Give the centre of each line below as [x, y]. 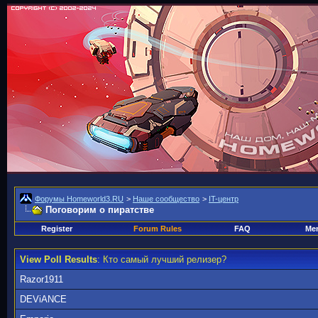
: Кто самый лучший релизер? [162, 259]
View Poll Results [59, 259]
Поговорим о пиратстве [100, 210]
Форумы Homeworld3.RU [79, 199]
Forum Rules [157, 229]
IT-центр [224, 199]
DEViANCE [43, 299]
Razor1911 [42, 279]
